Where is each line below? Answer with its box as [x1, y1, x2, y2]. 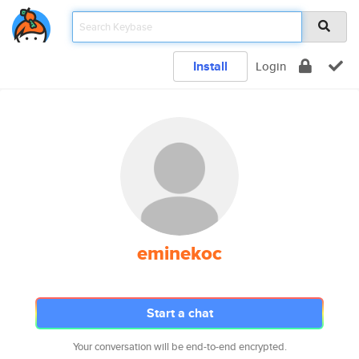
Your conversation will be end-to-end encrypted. [72, 339, 287, 354]
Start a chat [146, 304, 213, 322]
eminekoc [137, 239, 222, 268]
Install [193, 57, 228, 75]
